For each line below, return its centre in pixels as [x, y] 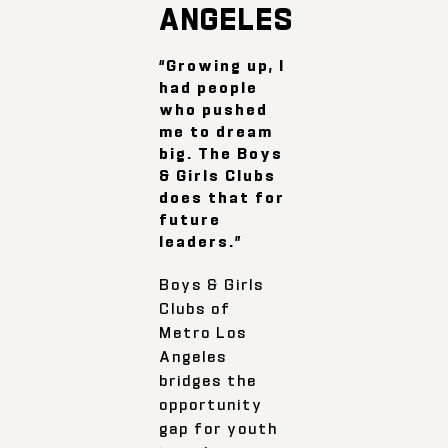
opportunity [211, 404]
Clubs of [195, 308]
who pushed [214, 109]
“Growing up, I [222, 65]
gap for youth [219, 428]
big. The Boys [221, 153]
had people [209, 87]
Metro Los [203, 332]
